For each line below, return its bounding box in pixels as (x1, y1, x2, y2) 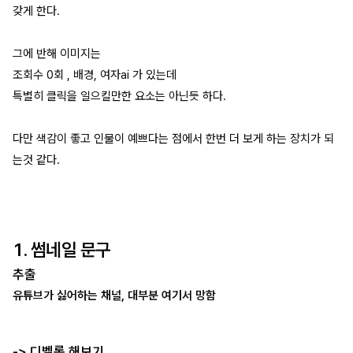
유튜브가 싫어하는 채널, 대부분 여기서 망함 (13, 288, 216, 303)
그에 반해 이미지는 (13, 46, 101, 61)
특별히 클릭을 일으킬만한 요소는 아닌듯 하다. (13, 88, 226, 103)
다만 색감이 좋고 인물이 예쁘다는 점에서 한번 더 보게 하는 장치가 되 (13, 131, 334, 146)
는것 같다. (13, 152, 60, 167)
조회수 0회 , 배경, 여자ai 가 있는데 (13, 67, 176, 82)
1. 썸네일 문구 (13, 238, 111, 261)
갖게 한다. (13, 3, 60, 18)
